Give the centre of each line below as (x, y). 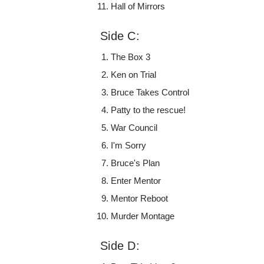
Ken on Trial (134, 75)
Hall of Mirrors (138, 6)
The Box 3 (131, 57)
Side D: (120, 246)
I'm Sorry (129, 146)
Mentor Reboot (140, 199)
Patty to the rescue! (148, 110)
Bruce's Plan (136, 163)
